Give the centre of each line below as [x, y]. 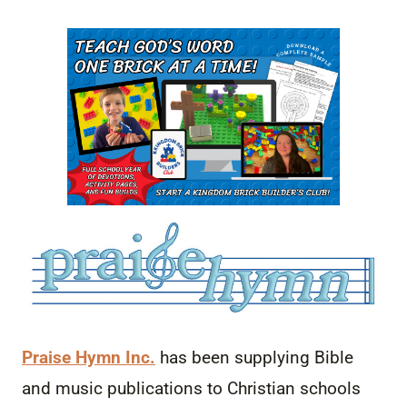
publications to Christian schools [232, 388]
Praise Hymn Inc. [89, 357]
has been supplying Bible [254, 357]
